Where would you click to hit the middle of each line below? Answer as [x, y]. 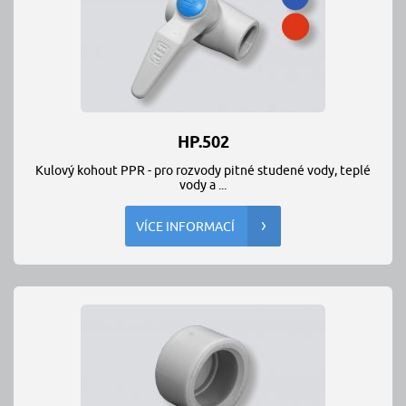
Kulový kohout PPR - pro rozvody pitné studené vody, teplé [203, 170]
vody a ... [203, 185]
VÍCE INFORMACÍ [185, 227]
